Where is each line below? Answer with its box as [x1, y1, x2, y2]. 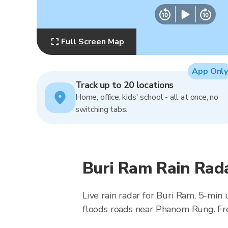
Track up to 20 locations [75, 79, 174, 91]
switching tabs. [75, 104, 128, 115]
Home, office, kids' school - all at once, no [75, 92, 219, 103]
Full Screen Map [61, 36, 124, 47]
